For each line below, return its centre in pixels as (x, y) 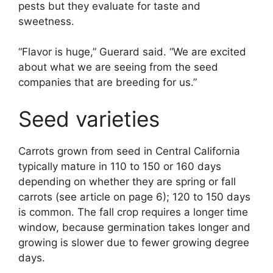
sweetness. (46, 21)
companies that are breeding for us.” (108, 83)
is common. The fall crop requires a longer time (133, 212)
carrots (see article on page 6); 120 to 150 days (134, 197)
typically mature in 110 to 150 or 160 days (120, 166)
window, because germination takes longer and (134, 227)
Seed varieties (89, 119)
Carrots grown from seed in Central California (129, 151)
